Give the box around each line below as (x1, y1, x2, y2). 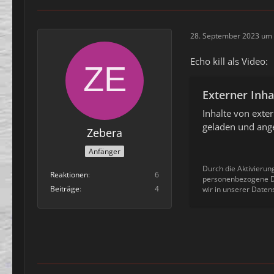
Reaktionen (50, 169, 88, 180)
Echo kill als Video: (190, 55, 268, 68)
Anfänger (89, 146, 120, 157)
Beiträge (50, 183, 80, 194)
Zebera (87, 125, 122, 141)
